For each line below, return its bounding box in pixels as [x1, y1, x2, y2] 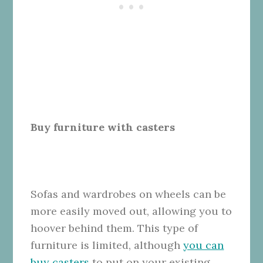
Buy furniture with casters [31, 120, 176, 134]
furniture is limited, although [31, 238, 184, 252]
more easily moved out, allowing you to [31, 204, 232, 218]
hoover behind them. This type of [31, 221, 198, 235]
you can [183, 238, 224, 252]
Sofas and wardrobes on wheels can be [31, 187, 227, 201]
